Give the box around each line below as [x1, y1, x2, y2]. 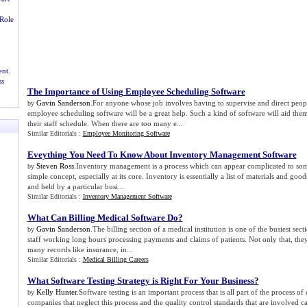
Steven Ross [36, 162, 74, 170]
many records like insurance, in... [27, 245, 133, 254]
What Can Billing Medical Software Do [27, 212, 178, 223]
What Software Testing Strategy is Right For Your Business [27, 275, 254, 286]
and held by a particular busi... [27, 182, 124, 191]
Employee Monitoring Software [82, 130, 170, 137]
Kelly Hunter [36, 288, 77, 296]
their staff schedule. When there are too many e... [27, 119, 183, 127]
